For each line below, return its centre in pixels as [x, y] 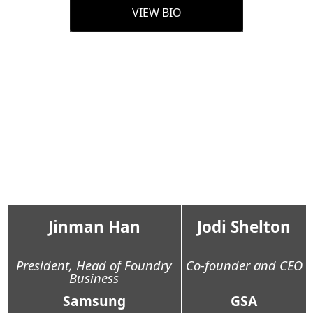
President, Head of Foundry [94, 265]
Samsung [94, 301]
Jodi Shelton [244, 227]
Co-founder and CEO [244, 265]
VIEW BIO [156, 13]
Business [94, 278]
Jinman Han [94, 227]
